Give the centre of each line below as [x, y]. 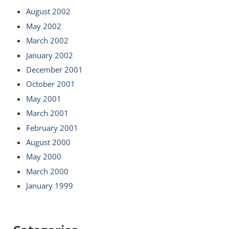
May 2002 [43, 26]
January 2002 [49, 55]
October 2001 [50, 84]
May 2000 [43, 157]
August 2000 [48, 142]
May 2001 [43, 98]
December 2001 [54, 69]
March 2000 [47, 171]
